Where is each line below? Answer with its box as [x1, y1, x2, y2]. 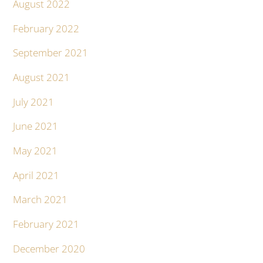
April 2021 [13, 168, 60, 182]
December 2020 [13, 241, 86, 255]
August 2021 [13, 70, 70, 85]
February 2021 [13, 217, 80, 231]
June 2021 [13, 119, 59, 133]
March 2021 [13, 193, 68, 207]
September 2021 [13, 46, 89, 60]
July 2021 [13, 95, 55, 109]
